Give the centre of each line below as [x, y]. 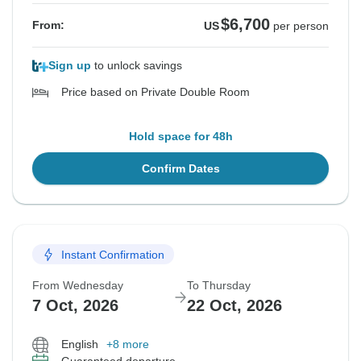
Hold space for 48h [180, 137]
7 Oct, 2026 [75, 306]
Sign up [70, 66]
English [80, 344]
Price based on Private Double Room [156, 92]
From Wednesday [78, 286]
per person [301, 26]
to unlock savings [137, 66]
